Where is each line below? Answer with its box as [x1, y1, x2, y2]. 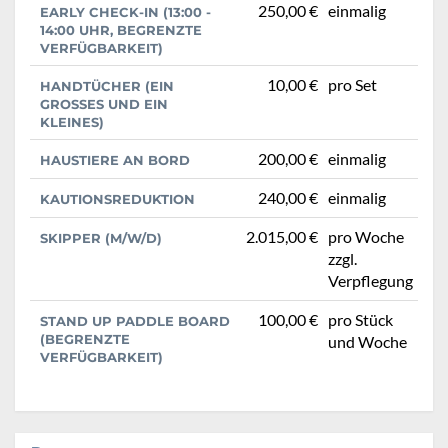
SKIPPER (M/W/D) [40, 230, 162, 247]
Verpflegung [328, 271, 413, 291]
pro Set [328, 75, 377, 95]
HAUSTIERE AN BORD [40, 152, 190, 169]
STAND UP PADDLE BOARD [40, 313, 230, 330]
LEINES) [40, 114, 99, 131]
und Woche [328, 332, 407, 352]
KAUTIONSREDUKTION [40, 191, 195, 208]
